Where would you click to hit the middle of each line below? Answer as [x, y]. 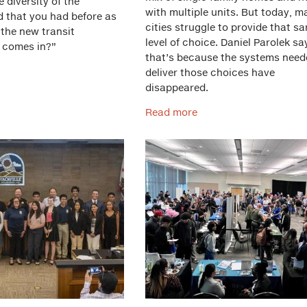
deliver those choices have [210, 72]
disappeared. [176, 87]
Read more [171, 112]
